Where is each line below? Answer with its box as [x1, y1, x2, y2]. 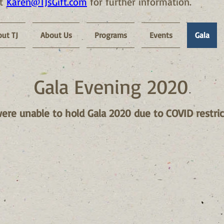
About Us [40, 30, 72, 40]
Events [149, 30, 172, 40]
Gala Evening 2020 [34, 74, 188, 99]
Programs [94, 30, 127, 40]
